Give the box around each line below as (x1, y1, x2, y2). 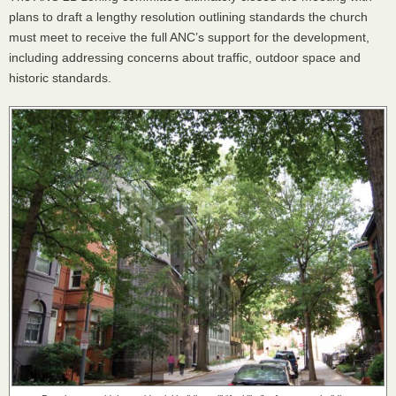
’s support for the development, (195, 30, 369, 44)
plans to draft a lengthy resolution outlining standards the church (9, 10, 368, 24)
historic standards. (9, 71, 111, 85)
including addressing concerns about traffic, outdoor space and (9, 50, 361, 65)
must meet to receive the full (9, 30, 170, 44)
